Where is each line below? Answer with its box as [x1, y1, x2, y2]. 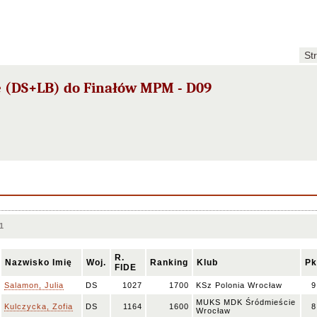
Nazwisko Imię [5, 258, 72, 267]
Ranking [150, 258, 188, 267]
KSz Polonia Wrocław [196, 281, 282, 289]
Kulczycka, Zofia [4, 302, 73, 311]
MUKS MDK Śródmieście [196, 298, 296, 306]
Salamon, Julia [4, 281, 64, 289]
